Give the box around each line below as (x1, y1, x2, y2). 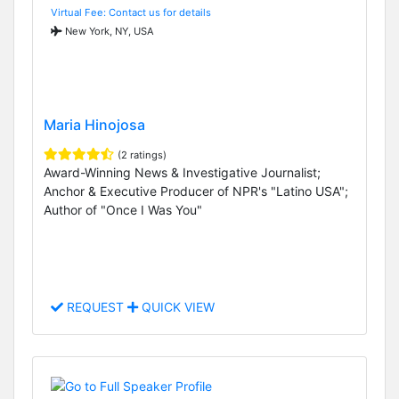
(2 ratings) (118, 149, 167, 162)
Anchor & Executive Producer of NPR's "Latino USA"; (44, 183, 348, 199)
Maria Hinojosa (44, 116, 145, 134)
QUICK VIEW (138, 299, 215, 315)
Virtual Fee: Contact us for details (51, 5, 211, 19)
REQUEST (63, 299, 127, 315)
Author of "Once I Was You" (44, 202, 202, 218)
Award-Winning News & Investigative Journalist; (44, 165, 321, 181)
